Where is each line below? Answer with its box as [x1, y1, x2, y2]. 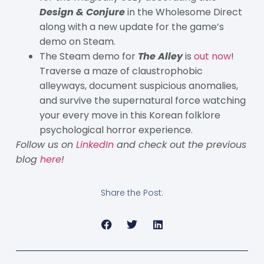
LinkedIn [75, 137, 114, 151]
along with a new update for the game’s [39, 19, 224, 34]
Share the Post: [101, 187, 163, 199]
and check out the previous [113, 137, 246, 151]
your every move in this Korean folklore [39, 108, 220, 122]
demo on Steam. [39, 34, 115, 48]
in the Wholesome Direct [124, 5, 242, 19]
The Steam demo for [39, 49, 138, 63]
